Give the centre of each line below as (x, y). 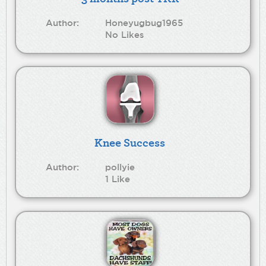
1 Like (118, 179)
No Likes (125, 34)
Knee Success (130, 142)
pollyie (120, 167)
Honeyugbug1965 (144, 23)
